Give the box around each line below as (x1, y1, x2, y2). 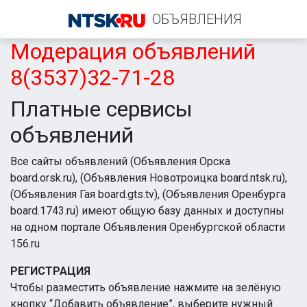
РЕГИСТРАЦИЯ (10, 265, 90, 278)
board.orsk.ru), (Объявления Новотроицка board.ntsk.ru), (10, 171, 287, 184)
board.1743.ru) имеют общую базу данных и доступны (10, 204, 284, 217)
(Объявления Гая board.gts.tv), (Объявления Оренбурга (10, 188, 286, 201)
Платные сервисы (10, 96, 193, 122)
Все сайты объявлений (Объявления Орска (10, 155, 230, 168)
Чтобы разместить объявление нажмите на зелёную (10, 281, 281, 294)
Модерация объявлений (10, 38, 256, 64)
